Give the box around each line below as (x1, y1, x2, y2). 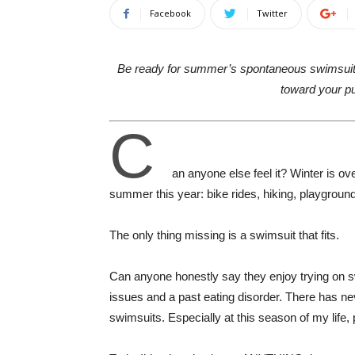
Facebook (150, 7, 191, 19)
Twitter (257, 7, 288, 19)
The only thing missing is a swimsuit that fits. (109, 227, 342, 242)
